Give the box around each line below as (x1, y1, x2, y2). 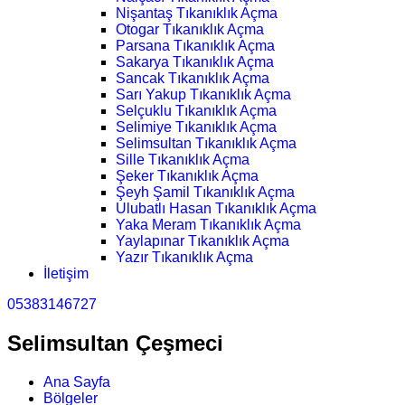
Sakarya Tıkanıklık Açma (116, 54, 274, 71)
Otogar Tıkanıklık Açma (116, 22, 264, 38)
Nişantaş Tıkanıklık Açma (116, 5, 278, 22)
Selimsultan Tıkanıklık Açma (116, 136, 297, 152)
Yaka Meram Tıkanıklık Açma (116, 217, 301, 233)
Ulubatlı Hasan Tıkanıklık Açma (116, 201, 316, 217)
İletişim (43, 266, 89, 282)
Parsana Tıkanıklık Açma (116, 38, 275, 54)
